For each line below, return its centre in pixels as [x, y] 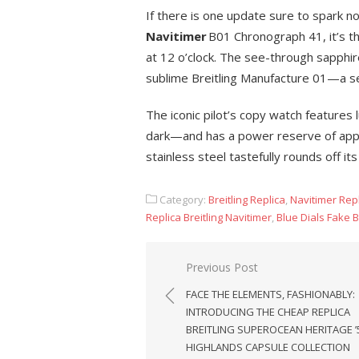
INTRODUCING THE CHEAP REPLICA [268, 312]
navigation [204, 291]
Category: [183, 200]
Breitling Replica [247, 200]
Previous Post [222, 267]
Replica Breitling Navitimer [209, 217]
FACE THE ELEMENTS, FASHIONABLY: [270, 294]
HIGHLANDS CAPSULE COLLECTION [268, 347]
